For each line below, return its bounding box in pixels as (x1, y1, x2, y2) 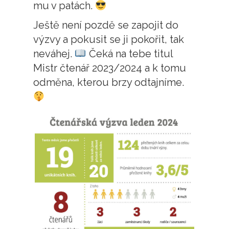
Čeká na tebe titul (86, 48, 173, 60)
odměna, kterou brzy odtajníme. (33, 76, 184, 89)
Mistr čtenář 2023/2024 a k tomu (33, 62, 186, 75)
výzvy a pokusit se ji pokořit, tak (33, 33, 184, 46)
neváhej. (33, 48, 75, 60)
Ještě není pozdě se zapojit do (33, 19, 178, 32)
